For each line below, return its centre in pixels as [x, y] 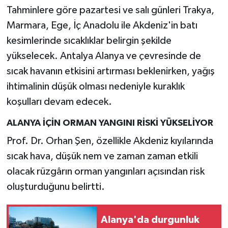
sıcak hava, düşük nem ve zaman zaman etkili [102, 156]
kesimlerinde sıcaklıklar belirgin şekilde [89, 41]
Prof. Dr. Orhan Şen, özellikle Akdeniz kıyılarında [110, 141]
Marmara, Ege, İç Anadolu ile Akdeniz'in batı [102, 26]
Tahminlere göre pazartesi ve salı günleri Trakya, [110, 10]
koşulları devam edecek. [59, 102]
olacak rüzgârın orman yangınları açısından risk [105, 171]
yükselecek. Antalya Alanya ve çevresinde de [104, 56]
